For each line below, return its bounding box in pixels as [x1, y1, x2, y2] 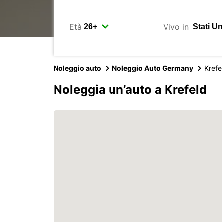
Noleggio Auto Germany [112, 64, 193, 72]
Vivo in [163, 21, 189, 32]
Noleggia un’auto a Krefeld [54, 82, 207, 97]
